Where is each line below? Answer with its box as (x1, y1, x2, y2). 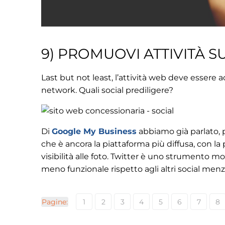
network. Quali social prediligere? (41, 85, 173, 95)
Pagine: (42, 197, 68, 206)
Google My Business (52, 126, 137, 136)
